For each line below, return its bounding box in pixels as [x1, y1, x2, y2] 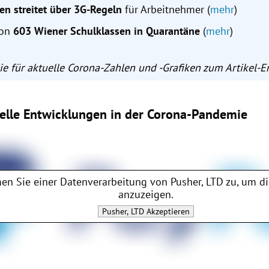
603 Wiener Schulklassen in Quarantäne [13, 24, 204, 38]
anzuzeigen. [118, 187, 174, 202]
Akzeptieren [144, 206, 190, 217]
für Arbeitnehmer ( [122, 2, 211, 17]
